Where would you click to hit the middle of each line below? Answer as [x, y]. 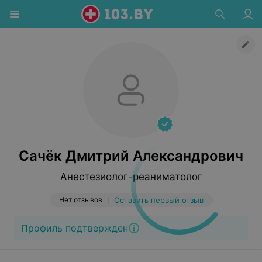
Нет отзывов [80, 200]
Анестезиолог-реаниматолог [131, 177]
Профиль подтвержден [75, 228]
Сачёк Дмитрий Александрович [131, 156]
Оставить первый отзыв [158, 200]
